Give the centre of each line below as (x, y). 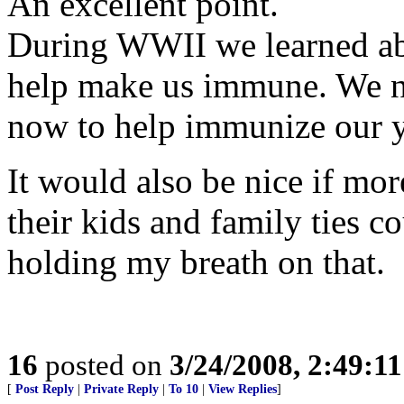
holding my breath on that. (196, 262)
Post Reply (45, 389)
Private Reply (121, 389)
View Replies (243, 389)
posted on (104, 365)
